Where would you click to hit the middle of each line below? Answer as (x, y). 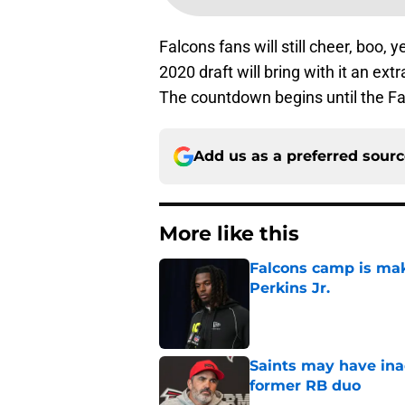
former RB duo (305, 386)
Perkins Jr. (290, 288)
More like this (229, 234)
